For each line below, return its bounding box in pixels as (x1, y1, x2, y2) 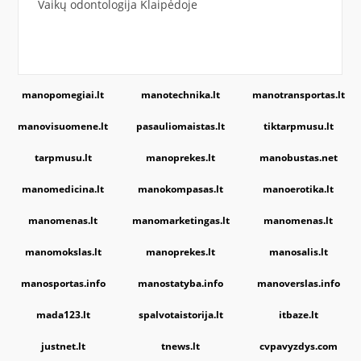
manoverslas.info (256, 276, 340, 290)
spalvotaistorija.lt (138, 308, 223, 322)
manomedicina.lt (22, 182, 104, 196)
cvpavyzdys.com (259, 339, 338, 353)
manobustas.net (259, 151, 338, 164)
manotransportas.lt (251, 88, 345, 102)
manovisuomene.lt (18, 119, 108, 133)
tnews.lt (161, 339, 200, 353)
